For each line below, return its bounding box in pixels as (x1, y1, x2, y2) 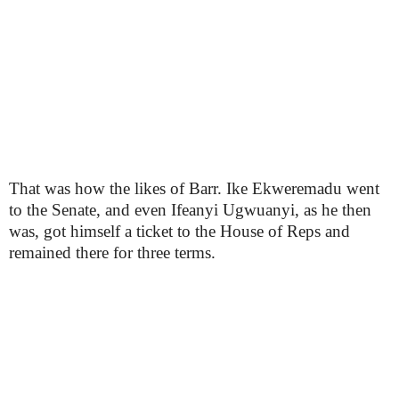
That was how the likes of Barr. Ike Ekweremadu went (9, 179, 379, 198)
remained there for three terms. (9, 243, 216, 262)
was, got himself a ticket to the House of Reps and (9, 222, 350, 240)
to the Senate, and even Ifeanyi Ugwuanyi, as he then (9, 200, 371, 219)
